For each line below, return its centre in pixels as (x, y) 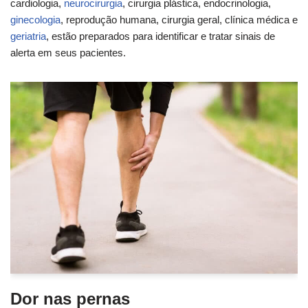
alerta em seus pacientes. (68, 53)
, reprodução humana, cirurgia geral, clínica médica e (179, 20)
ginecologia (35, 20)
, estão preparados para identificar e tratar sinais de (161, 36)
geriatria (28, 36)
